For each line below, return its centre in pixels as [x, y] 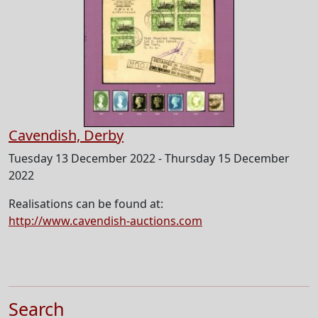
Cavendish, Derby [66, 136]
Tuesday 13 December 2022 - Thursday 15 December [149, 159]
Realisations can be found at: [86, 204]
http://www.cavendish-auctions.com [105, 221]
